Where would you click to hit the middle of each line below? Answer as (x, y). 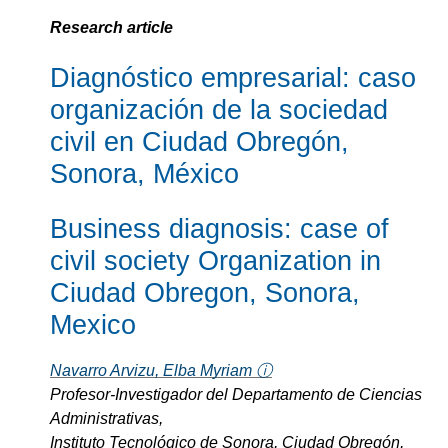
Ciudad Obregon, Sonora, (205, 292)
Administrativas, (106, 418)
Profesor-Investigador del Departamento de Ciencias (236, 394)
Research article (111, 27)
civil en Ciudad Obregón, (199, 142)
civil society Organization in (215, 260)
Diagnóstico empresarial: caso (233, 78)
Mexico (93, 324)
